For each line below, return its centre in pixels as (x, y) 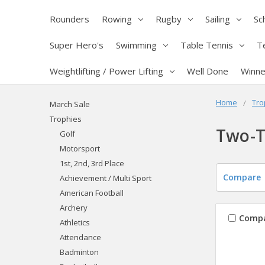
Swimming (136, 45)
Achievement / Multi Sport (105, 178)
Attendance (80, 237)
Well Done (207, 71)
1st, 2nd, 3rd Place (92, 163)
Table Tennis (206, 45)
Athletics (75, 222)
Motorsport (80, 148)
